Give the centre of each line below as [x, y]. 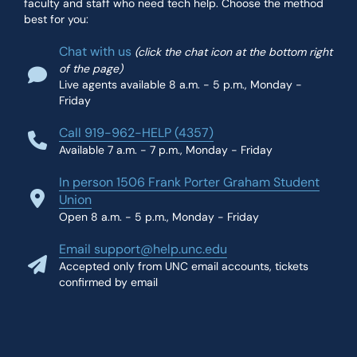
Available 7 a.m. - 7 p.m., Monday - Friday [166, 150]
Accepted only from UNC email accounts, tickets [184, 266]
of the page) [91, 69]
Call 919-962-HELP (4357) [136, 133]
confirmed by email [108, 282]
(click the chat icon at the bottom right [233, 52]
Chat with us [95, 51]
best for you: [56, 19]
